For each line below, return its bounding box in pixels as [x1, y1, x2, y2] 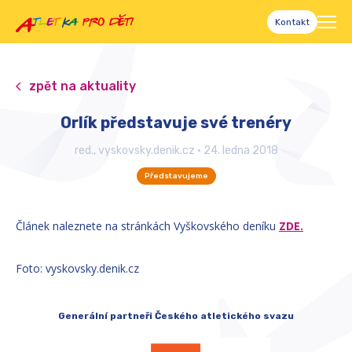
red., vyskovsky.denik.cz [74, 144, 195, 157]
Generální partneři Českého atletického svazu [58, 310, 294, 321]
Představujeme [144, 171, 208, 181]
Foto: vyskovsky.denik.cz [16, 261, 139, 276]
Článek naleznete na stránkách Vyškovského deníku [16, 218, 279, 233]
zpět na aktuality [29, 79, 136, 93]
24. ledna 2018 [203, 144, 278, 157]
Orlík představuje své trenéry [60, 113, 291, 132]
